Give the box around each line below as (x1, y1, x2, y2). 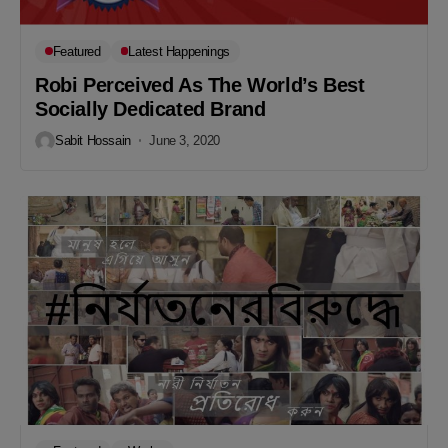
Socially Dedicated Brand (35, 97, 266, 120)
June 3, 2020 (149, 133, 220, 148)
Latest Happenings (128, 43, 230, 59)
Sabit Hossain (55, 133, 131, 148)
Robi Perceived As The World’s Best (35, 73, 365, 96)
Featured (52, 43, 101, 59)
